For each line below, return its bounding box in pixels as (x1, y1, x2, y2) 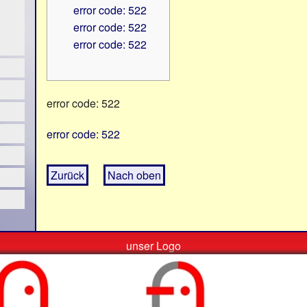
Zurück (51, 167, 85, 184)
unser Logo (126, 238, 181, 254)
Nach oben (108, 167, 162, 184)
